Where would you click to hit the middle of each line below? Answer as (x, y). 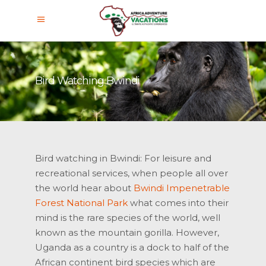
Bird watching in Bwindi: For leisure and (123, 159)
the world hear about (84, 188)
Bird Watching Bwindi (88, 81)
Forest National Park (81, 203)
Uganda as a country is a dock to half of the (132, 248)
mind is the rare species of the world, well (128, 218)
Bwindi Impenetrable (182, 188)
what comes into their (178, 203)
